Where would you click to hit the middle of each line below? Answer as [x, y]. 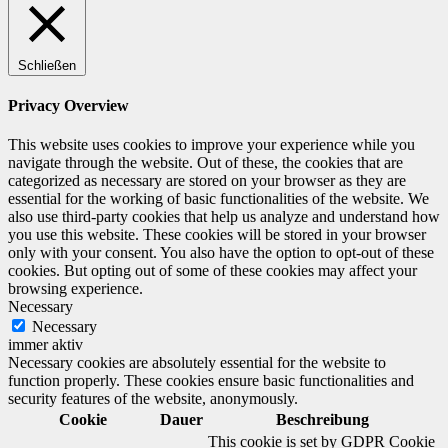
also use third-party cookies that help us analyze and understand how [224, 217]
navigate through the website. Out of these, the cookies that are [205, 163]
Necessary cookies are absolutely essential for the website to [197, 363]
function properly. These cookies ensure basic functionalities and [211, 381]
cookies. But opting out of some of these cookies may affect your [212, 271]
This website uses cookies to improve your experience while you [211, 145]
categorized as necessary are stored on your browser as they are [207, 181]
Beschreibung [322, 420]
